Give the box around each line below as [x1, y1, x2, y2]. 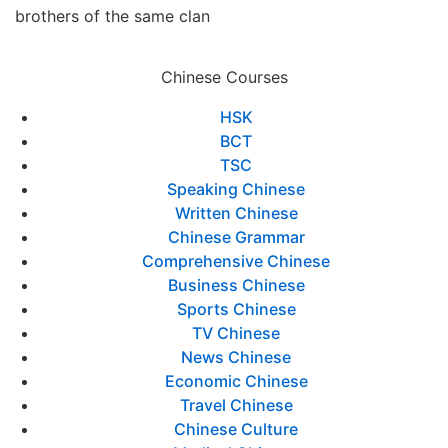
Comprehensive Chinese [142, 251, 330, 271]
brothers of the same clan [15, 6, 210, 26]
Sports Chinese [176, 299, 296, 319]
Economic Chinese [164, 371, 308, 391]
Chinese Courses [160, 67, 288, 87]
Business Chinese [167, 275, 305, 295]
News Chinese [181, 347, 291, 367]
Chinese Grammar [167, 227, 305, 247]
